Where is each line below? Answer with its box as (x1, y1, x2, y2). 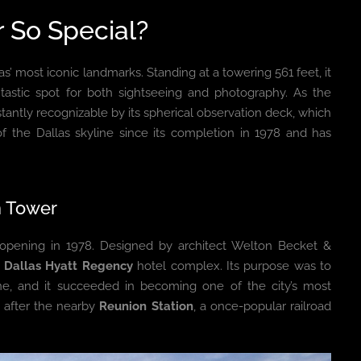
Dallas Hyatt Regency (3, 259, 133, 273)
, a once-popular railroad (193, 299, 332, 313)
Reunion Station (99, 299, 193, 313)
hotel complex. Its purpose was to (132, 259, 332, 273)
